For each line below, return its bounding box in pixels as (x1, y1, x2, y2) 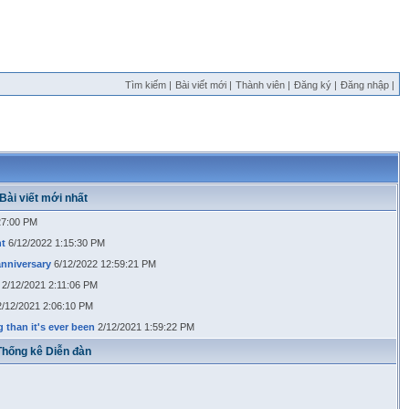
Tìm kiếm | (125, 79, 172, 90)
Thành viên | (236, 79, 290, 90)
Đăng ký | (294, 79, 337, 90)
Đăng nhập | (341, 79, 394, 90)
